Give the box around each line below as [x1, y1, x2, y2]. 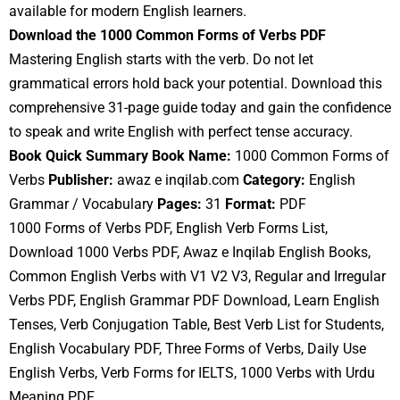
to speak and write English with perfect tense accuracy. [9, 122, 353, 140]
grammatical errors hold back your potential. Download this [9, 74, 382, 92]
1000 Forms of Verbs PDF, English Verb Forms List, [9, 219, 328, 237]
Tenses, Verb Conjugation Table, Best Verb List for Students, [9, 315, 384, 333]
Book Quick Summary [9, 146, 148, 164]
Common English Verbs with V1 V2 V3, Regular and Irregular [9, 267, 386, 285]
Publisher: [48, 171, 113, 188]
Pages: [157, 195, 202, 212]
